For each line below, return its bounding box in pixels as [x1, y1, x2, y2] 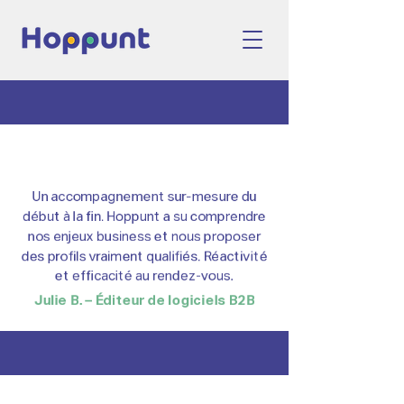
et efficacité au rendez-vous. [55, 270, 234, 283]
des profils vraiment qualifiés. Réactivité [21, 250, 268, 263]
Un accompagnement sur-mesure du [32, 190, 257, 204]
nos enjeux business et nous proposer [28, 230, 261, 243]
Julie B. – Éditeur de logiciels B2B [33, 294, 255, 308]
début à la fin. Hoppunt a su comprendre [23, 210, 266, 224]
